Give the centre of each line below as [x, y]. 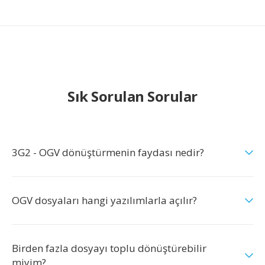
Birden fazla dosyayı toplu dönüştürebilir [109, 248]
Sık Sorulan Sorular [132, 96]
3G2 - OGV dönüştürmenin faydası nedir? [108, 152]
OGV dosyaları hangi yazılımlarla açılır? [104, 200]
